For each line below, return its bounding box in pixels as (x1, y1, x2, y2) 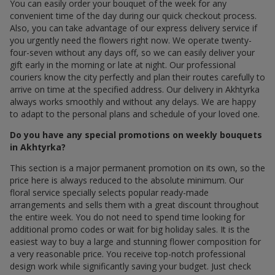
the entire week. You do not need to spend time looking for (10, 211, 245, 223)
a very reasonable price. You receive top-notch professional (10, 247, 246, 260)
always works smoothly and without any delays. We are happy (10, 95, 256, 107)
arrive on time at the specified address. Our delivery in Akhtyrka (10, 83, 260, 95)
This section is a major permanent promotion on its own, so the (10, 161, 265, 174)
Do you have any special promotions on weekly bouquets (10, 128, 262, 141)
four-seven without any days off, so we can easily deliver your (10, 46, 255, 58)
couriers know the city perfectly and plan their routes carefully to (10, 71, 265, 83)
